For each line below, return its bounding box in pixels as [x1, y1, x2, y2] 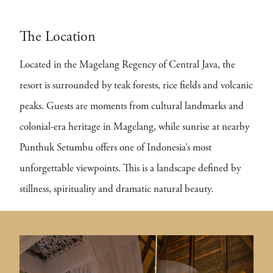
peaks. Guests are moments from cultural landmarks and [19, 101, 244, 112]
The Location [19, 30, 96, 45]
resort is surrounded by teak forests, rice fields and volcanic [19, 80, 253, 91]
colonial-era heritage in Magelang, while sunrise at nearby [19, 122, 249, 133]
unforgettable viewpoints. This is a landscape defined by [19, 163, 241, 174]
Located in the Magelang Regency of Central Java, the [19, 60, 235, 71]
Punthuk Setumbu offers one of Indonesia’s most [19, 143, 211, 154]
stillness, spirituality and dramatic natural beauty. [19, 184, 213, 195]
